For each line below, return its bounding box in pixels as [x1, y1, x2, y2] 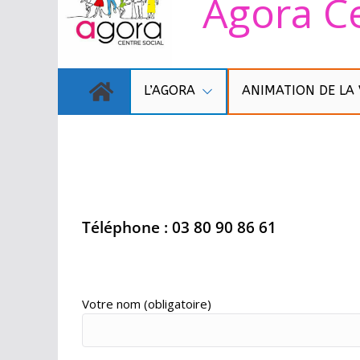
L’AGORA [144, 83, 195, 99]
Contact [82, 162, 202, 207]
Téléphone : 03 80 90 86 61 [82, 217, 276, 238]
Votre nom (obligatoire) [82, 296, 211, 313]
